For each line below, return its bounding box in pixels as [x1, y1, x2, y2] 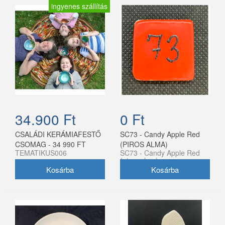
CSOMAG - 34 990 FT [15, 139, 86, 150]
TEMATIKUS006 [15, 148, 67, 158]
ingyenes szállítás [51, 1, 107, 12]
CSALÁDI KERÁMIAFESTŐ [15, 129, 101, 140]
